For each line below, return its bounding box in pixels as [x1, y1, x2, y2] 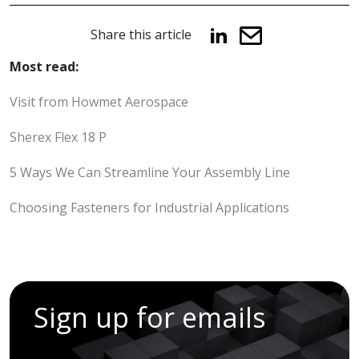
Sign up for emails [34, 299, 266, 337]
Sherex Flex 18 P [10, 128, 107, 147]
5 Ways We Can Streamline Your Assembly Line [10, 163, 290, 182]
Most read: [10, 58, 79, 76]
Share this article [90, 26, 192, 44]
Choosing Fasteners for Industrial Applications [10, 199, 289, 217]
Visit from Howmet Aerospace [10, 93, 188, 111]
